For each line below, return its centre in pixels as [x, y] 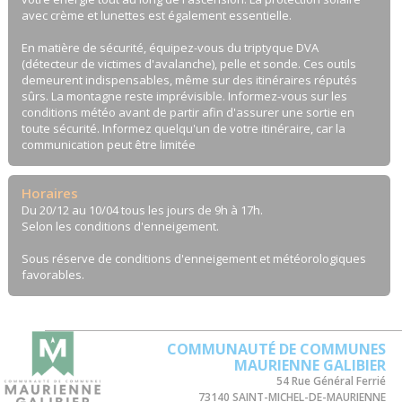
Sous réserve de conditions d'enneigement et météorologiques [193, 258]
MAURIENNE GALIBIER [310, 365]
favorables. [52, 274]
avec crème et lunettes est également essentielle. [156, 15]
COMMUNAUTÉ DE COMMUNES [277, 349]
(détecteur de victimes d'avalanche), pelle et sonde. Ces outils [188, 63]
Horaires [49, 192]
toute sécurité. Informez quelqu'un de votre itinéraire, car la [183, 128]
